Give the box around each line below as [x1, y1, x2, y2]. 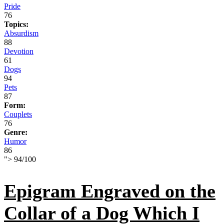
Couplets [4, 110, 32, 119]
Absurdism [4, 29, 38, 38]
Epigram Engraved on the [4, 180, 215, 201]
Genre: [4, 128, 27, 137]
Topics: [4, 20, 28, 29]
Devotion [4, 47, 33, 56]
